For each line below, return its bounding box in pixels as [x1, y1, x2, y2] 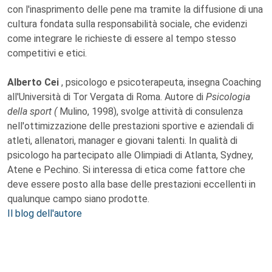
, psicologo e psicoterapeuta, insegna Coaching [61, 76, 261, 88]
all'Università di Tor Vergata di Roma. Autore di [7, 91, 206, 103]
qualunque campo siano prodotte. [7, 193, 149, 205]
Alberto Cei [7, 76, 61, 88]
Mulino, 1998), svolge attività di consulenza [59, 106, 243, 117]
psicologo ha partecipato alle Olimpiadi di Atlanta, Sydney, [7, 149, 253, 161]
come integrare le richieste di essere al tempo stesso [7, 33, 236, 44]
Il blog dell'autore [7, 208, 82, 219]
